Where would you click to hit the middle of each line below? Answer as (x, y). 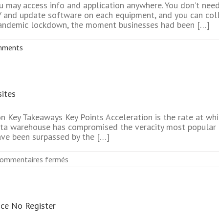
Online (78, 208)
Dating (79, 198)
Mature (80, 188)
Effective (84, 178)
